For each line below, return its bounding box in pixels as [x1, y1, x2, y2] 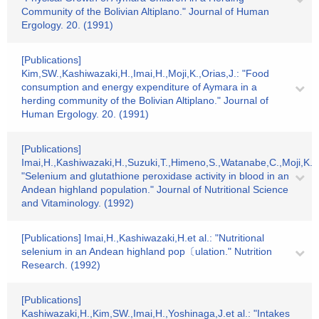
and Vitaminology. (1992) [21, 197, 134, 209]
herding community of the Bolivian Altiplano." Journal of [21, 95, 268, 106]
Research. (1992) [21, 259, 100, 271]
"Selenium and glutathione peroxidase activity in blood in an [21, 170, 289, 182]
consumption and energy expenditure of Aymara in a [21, 81, 257, 93]
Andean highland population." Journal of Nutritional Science [21, 184, 288, 195]
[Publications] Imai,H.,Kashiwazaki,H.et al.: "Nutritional [21, 232, 264, 244]
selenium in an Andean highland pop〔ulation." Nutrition [21, 246, 272, 257]
